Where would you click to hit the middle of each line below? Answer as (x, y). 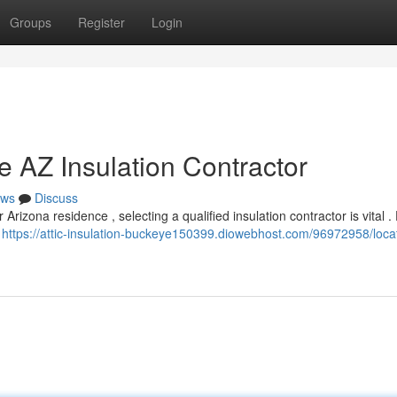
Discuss (56, 198)
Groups (31, 22)
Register (101, 22)
